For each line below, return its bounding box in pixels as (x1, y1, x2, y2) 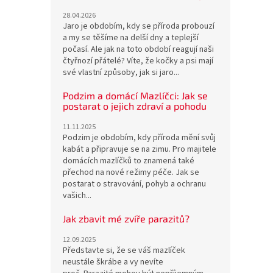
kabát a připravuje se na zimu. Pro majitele (63, 143, 216, 156)
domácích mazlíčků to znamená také (63, 155, 194, 168)
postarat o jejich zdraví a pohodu (63, 100, 207, 112)
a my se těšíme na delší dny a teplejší (63, 32, 199, 44)
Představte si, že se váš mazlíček (63, 244, 185, 257)
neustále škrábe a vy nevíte (63, 256, 163, 269)
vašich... (63, 190, 91, 202)
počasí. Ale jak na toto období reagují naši (63, 43, 214, 56)
